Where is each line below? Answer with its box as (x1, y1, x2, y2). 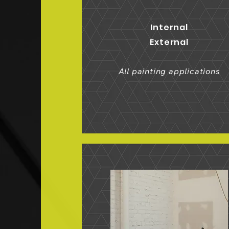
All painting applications (118, 66, 220, 76)
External (150, 36, 189, 48)
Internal (150, 21, 188, 33)
